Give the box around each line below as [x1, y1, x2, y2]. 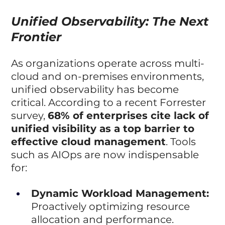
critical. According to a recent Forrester [11, 96, 209, 108]
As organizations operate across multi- [11, 57, 205, 69]
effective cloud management [11, 135, 166, 148]
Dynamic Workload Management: [31, 187, 209, 199]
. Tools [166, 135, 199, 148]
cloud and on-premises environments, [11, 70, 207, 82]
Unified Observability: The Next [11, 14, 212, 29]
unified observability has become [11, 83, 182, 95]
